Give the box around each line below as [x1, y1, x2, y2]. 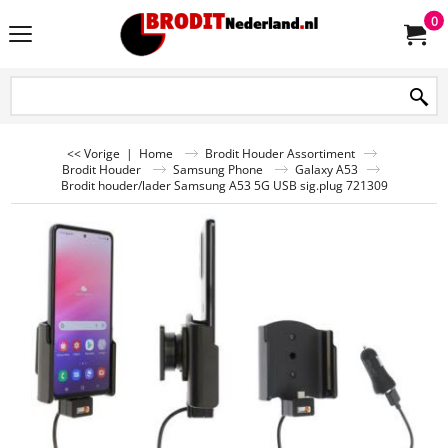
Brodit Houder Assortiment [205, 145, 355, 161]
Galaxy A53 [294, 161, 358, 177]
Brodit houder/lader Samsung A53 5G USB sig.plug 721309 [60, 177, 388, 193]
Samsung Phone [172, 161, 263, 177]
